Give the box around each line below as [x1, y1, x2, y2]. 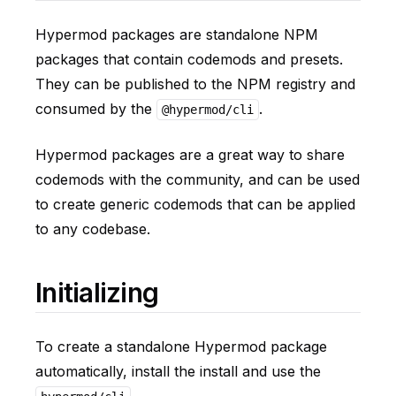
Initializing [35, 277, 158, 308]
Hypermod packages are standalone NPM [35, 26, 318, 43]
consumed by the [35, 100, 156, 118]
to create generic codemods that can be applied [35, 195, 355, 213]
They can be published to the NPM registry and [35, 75, 355, 93]
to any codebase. [35, 220, 150, 238]
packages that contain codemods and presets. [35, 50, 343, 68]
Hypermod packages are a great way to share [35, 146, 345, 164]
